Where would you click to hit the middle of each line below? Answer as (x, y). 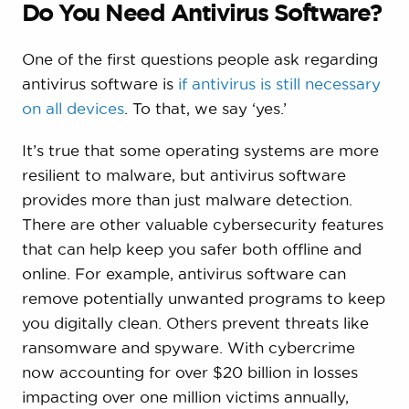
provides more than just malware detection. (187, 199)
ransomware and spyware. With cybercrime (188, 347)
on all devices (73, 108)
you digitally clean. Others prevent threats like (195, 322)
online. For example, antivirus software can (184, 273)
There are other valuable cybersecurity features (202, 224)
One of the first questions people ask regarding (199, 58)
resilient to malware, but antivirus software (184, 174)
